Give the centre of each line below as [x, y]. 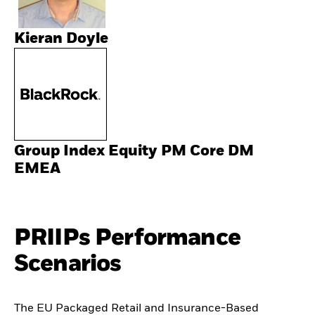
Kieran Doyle [61, 39]
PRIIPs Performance [127, 238]
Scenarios [68, 264]
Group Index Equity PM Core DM [134, 151]
